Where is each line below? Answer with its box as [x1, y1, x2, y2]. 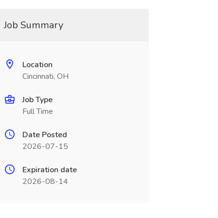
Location [22, 59, 53, 70]
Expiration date [22, 164, 77, 175]
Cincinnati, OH [22, 71, 69, 82]
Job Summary [3, 18, 63, 32]
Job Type [22, 94, 53, 105]
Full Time [22, 106, 53, 117]
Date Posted [22, 129, 67, 140]
